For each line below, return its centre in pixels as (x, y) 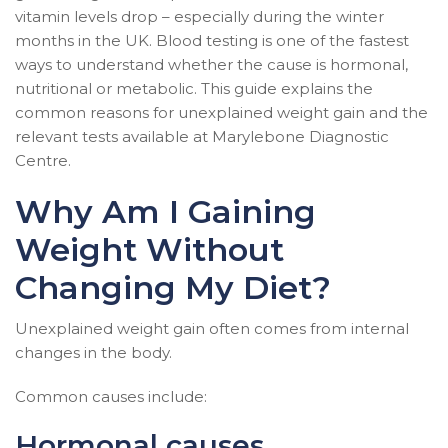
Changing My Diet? (173, 287)
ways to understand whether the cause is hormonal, (211, 64)
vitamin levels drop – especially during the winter (199, 16)
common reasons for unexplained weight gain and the (221, 112)
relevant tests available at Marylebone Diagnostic (202, 136)
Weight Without (149, 249)
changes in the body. (93, 352)
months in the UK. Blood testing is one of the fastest (212, 40)
